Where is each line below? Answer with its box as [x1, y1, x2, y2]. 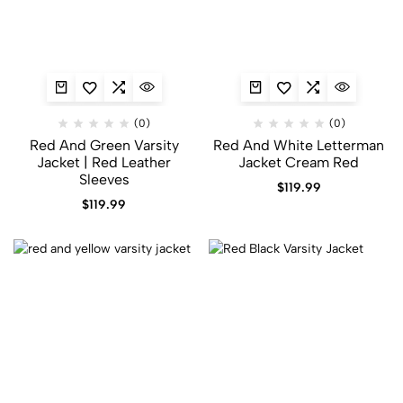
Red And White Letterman [213, 137, 385, 155]
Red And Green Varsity [29, 137, 179, 155]
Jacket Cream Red [238, 154, 360, 172]
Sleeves [78, 171, 130, 189]
